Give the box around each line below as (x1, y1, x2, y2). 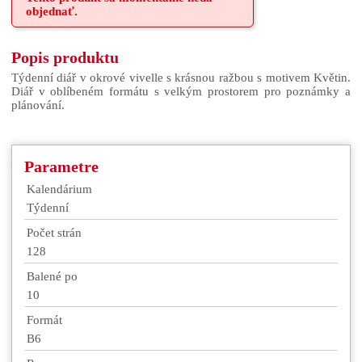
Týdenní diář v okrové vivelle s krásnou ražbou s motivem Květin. (11, 71, 351, 85)
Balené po (27, 270, 78, 284)
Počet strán (27, 226, 82, 240)
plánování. (11, 99, 65, 112)
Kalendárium (27, 183, 92, 196)
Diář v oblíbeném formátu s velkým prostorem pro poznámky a (11, 85, 351, 99)
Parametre (24, 158, 99, 176)
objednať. (26, 4, 78, 18)
